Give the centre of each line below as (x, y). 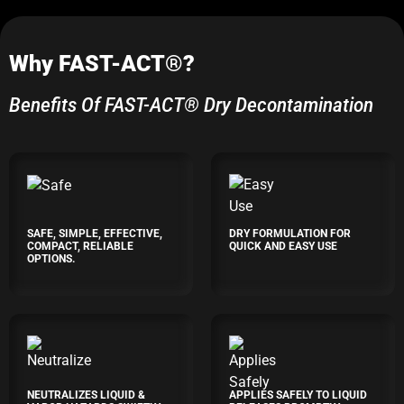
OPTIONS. (51, 259)
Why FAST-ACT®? (102, 64)
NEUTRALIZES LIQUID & (86, 395)
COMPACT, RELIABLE (80, 246)
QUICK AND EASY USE (283, 246)
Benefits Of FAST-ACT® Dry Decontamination (191, 105)
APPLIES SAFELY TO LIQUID (298, 395)
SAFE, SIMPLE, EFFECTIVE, (95, 234)
